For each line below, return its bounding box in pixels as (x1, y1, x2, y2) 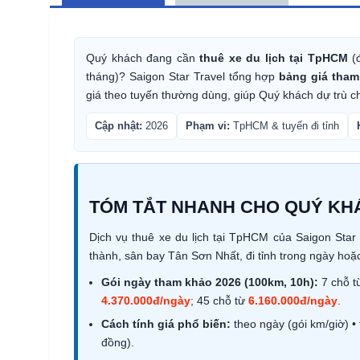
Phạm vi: (186, 121, 230, 133)
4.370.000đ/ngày (101, 294, 190, 308)
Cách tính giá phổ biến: (101, 317, 231, 331)
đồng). (101, 336, 134, 350)
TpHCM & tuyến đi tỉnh (230, 121, 339, 133)
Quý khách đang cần (86, 51, 200, 65)
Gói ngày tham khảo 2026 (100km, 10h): (101, 276, 318, 289)
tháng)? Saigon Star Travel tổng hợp (86, 70, 280, 84)
